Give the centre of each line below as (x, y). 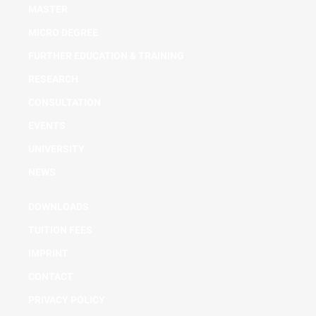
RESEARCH (53, 79)
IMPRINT (48, 253)
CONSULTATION (65, 102)
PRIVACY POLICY (67, 300)
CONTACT (51, 276)
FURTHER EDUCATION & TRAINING (106, 56)
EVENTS (47, 126)
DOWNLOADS (59, 207)
